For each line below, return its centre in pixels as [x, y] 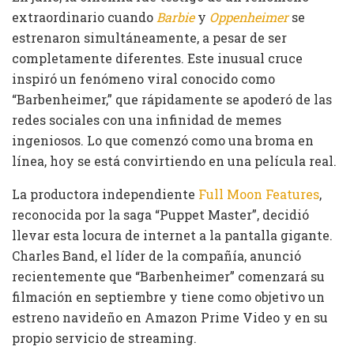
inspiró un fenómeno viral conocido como [143, 78]
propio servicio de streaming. [104, 337]
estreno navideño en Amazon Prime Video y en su [170, 317]
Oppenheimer [249, 17]
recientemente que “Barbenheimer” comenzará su [168, 276]
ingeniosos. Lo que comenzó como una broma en [163, 140]
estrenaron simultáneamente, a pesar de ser [149, 37]
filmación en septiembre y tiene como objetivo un [168, 296]
